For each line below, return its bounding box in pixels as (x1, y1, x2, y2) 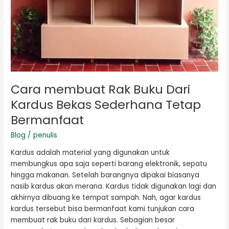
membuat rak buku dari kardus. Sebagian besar (11, 215, 175, 225)
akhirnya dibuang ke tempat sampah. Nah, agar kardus (11, 192, 201, 202)
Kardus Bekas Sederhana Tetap (11, 96, 201, 113)
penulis (33, 130, 58, 141)
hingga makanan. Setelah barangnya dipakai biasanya (11, 170, 200, 180)
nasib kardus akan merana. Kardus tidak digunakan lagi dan (11, 181, 217, 191)
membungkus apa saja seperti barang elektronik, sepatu (11, 158, 208, 169)
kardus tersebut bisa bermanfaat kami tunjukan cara (11, 203, 195, 214)
